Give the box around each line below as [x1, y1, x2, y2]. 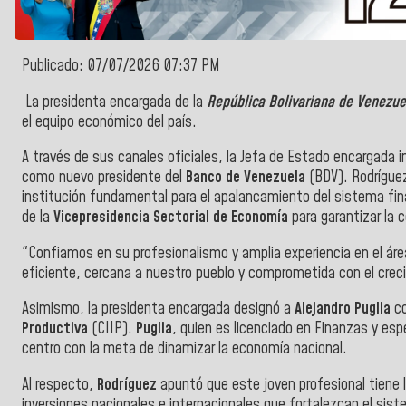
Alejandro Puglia [295, 298, 394, 321]
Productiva [22, 318, 92, 341]
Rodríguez [97, 374, 157, 397]
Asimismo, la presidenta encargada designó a [22, 298, 295, 321]
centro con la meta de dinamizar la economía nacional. [22, 338, 347, 361]
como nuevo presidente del [22, 167, 186, 189]
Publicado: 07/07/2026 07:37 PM [22, 55, 220, 78]
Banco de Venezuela [186, 167, 305, 189]
